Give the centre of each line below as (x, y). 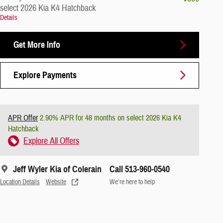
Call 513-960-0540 (140, 169)
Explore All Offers (51, 141)
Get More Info (37, 45)
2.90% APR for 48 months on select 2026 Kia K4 (110, 118)
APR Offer (23, 118)
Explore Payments (45, 75)
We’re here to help (132, 182)
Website (56, 182)
